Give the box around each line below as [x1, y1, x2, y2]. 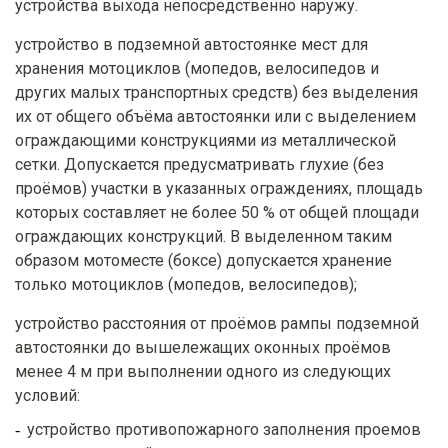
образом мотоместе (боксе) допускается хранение [15, 251, 392, 271]
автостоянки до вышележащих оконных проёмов [15, 338, 391, 358]
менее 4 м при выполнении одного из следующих [15, 362, 391, 382]
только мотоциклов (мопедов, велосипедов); [15, 275, 357, 295]
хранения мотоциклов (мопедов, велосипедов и [15, 59, 379, 79]
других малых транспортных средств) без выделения [15, 83, 418, 103]
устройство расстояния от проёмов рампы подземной [15, 314, 419, 334]
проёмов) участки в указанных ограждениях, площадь [15, 179, 423, 199]
